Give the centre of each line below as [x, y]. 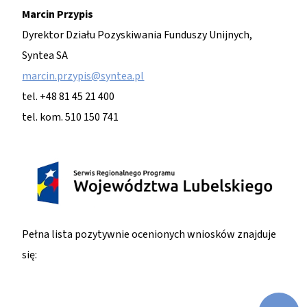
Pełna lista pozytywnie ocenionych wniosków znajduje [149, 234]
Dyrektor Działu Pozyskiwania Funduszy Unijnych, [137, 35]
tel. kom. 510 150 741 [71, 118]
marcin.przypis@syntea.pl [83, 76]
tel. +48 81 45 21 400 [69, 97]
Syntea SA [45, 56]
